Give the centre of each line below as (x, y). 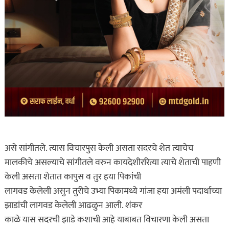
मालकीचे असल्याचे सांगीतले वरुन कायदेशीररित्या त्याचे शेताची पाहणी (112, 163)
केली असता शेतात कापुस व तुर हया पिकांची (73, 177)
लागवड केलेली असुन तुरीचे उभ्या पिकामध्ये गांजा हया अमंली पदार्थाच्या (113, 191)
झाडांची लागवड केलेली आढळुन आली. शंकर (73, 206)
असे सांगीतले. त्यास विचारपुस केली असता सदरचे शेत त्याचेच (99, 148)
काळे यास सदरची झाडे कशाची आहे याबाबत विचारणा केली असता (107, 220)
